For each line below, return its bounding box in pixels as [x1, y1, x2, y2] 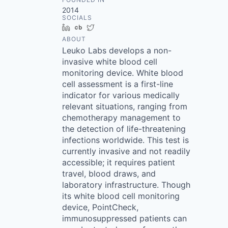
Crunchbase [86, 22, 126, 32]
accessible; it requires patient [62, 157, 175, 167]
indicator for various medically [62, 90, 180, 100]
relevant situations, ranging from [62, 101, 187, 111]
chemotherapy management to [62, 112, 181, 123]
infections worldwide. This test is [62, 134, 189, 145]
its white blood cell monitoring [62, 190, 180, 201]
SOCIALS [62, 13, 92, 21]
